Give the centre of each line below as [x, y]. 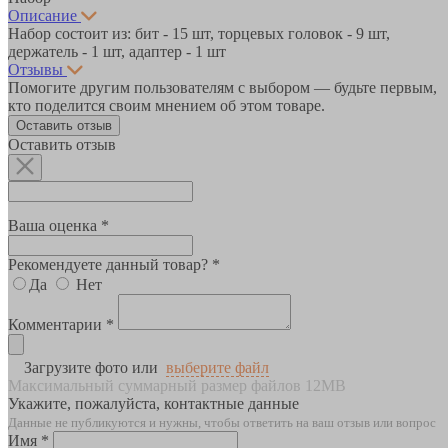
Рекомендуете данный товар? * [114, 264]
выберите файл [217, 367]
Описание [42, 15]
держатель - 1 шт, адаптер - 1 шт [117, 51]
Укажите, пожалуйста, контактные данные [153, 403]
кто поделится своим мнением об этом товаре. [166, 105]
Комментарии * [61, 324]
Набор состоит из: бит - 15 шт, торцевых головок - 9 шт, [199, 33]
